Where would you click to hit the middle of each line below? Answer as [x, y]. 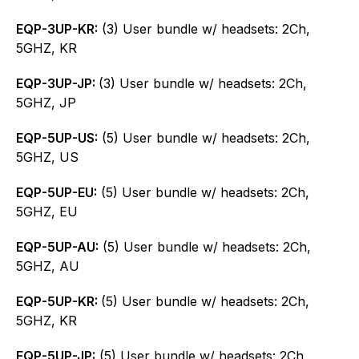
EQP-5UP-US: [57, 137]
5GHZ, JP [46, 102]
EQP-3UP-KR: [57, 28]
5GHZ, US [47, 157]
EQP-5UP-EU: [56, 192]
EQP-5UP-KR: [58, 301]
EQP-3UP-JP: [57, 83]
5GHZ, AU [48, 266]
